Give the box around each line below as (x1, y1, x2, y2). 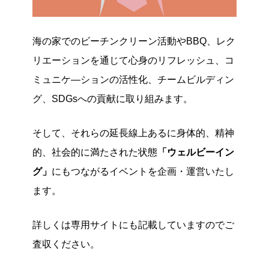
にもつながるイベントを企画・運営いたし (52, 166, 234, 177)
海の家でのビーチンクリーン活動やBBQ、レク (32, 35, 235, 46)
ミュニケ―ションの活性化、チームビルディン (32, 74, 234, 85)
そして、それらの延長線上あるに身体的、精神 (32, 127, 234, 138)
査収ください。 (32, 238, 100, 249)
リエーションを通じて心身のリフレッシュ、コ (32, 55, 234, 65)
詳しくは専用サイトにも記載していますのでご (32, 219, 234, 230)
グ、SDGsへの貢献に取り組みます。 (32, 93, 193, 104)
